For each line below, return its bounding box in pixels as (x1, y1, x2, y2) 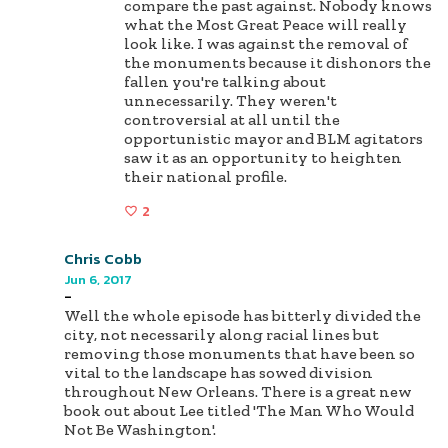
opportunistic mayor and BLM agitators (124, 129, 423, 149)
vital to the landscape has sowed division (64, 362, 373, 382)
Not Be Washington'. (64, 419, 216, 439)
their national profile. (124, 167, 287, 187)
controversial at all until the (124, 110, 340, 130)
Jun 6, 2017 (64, 269, 132, 289)
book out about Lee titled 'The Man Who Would (64, 400, 414, 420)
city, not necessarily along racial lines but (64, 324, 379, 344)
